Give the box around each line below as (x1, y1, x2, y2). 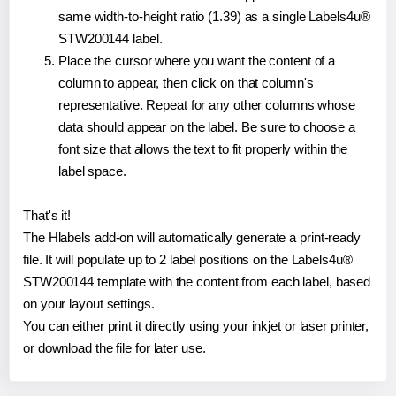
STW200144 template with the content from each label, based (23, 273, 371, 289)
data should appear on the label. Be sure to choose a (58, 118, 355, 134)
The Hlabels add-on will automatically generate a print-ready (23, 229, 361, 245)
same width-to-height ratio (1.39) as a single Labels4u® (58, 8, 370, 24)
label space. (58, 163, 126, 179)
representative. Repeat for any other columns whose (58, 96, 355, 112)
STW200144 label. (58, 30, 163, 46)
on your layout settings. (23, 295, 155, 311)
